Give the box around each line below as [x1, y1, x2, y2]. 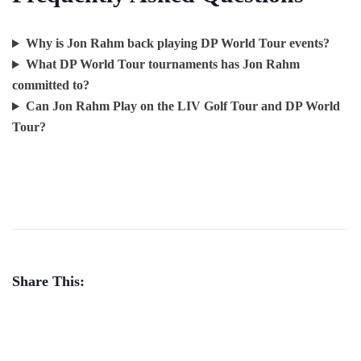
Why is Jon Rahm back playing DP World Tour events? [25, 36, 330, 51]
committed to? [12, 78, 89, 93]
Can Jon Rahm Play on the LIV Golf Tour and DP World [25, 99, 340, 114]
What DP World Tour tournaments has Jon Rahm [25, 57, 300, 72]
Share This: [12, 273, 85, 290]
